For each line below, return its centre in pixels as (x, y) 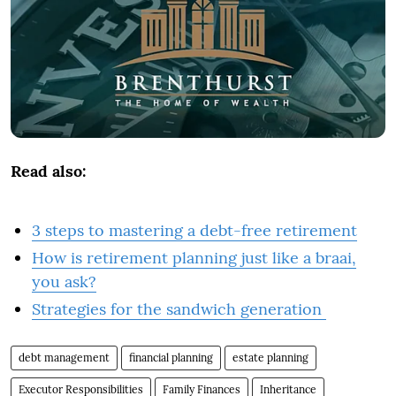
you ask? (64, 281)
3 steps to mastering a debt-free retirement (194, 230)
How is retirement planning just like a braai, (194, 257)
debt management (64, 357)
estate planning (270, 357)
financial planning (171, 357)
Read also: (48, 171)
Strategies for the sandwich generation (179, 308)
